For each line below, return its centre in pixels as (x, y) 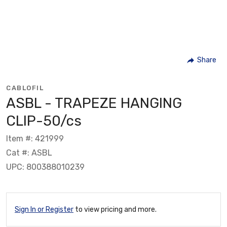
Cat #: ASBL (29, 153)
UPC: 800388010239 (45, 167)
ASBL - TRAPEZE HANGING (94, 103)
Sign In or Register (44, 209)
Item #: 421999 (35, 138)
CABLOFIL (25, 88)
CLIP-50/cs (44, 121)
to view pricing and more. (115, 209)
